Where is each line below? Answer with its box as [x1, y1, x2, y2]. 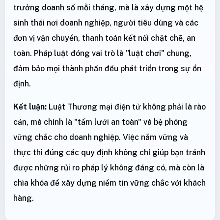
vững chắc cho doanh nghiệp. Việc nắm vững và [13, 133, 188, 142]
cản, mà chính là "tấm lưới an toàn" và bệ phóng [13, 117, 188, 127]
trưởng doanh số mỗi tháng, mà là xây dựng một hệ [13, 3, 203, 13]
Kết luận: [13, 102, 49, 112]
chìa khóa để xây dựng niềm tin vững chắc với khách [13, 178, 206, 188]
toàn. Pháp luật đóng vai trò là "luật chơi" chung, [13, 49, 192, 58]
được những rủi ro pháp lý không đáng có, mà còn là [13, 163, 204, 173]
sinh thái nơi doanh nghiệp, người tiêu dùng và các [13, 18, 198, 28]
